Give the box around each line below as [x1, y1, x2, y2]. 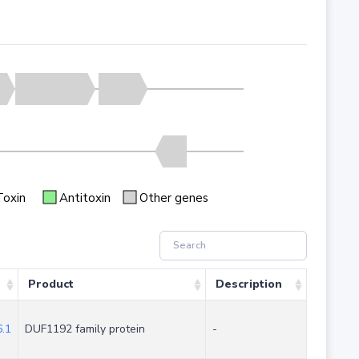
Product [27, 276, 74, 292]
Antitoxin [58, 189, 111, 206]
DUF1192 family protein [24, 321, 145, 337]
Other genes [139, 189, 208, 206]
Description [215, 276, 282, 292]
